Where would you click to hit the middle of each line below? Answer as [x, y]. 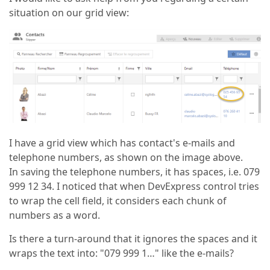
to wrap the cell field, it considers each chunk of [118, 201]
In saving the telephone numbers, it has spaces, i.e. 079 [134, 172]
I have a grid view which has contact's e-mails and [122, 143]
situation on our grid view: [69, 13]
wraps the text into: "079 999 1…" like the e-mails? [121, 253]
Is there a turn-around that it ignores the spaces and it [133, 239]
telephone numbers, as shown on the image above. [126, 158]
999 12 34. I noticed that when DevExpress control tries [134, 187]
